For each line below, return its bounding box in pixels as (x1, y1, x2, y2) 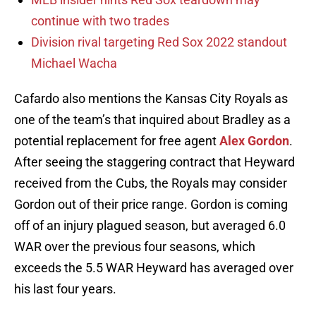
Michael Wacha (31, 56, 117, 71)
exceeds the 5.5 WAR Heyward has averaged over (14, 260, 293, 276)
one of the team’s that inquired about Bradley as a (14, 112, 291, 128)
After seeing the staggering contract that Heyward (14, 154, 295, 170)
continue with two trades (31, 13, 169, 29)
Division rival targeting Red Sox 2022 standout (31, 35, 287, 50)
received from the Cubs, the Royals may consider (14, 176, 287, 191)
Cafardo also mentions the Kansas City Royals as (14, 91, 288, 107)
